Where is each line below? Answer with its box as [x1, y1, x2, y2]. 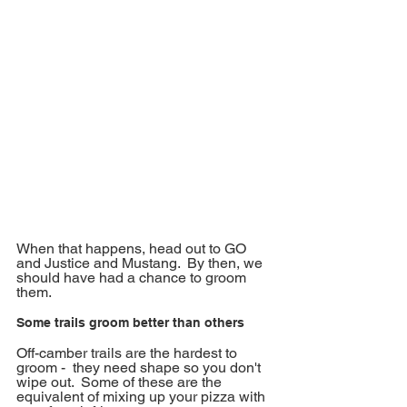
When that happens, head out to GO [16, 240, 250, 258]
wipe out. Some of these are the [16, 373, 225, 392]
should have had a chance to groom [16, 269, 250, 287]
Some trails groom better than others [16, 315, 244, 331]
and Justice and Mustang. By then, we [16, 254, 266, 273]
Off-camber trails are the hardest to [16, 344, 241, 362]
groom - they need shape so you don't [16, 359, 264, 377]
